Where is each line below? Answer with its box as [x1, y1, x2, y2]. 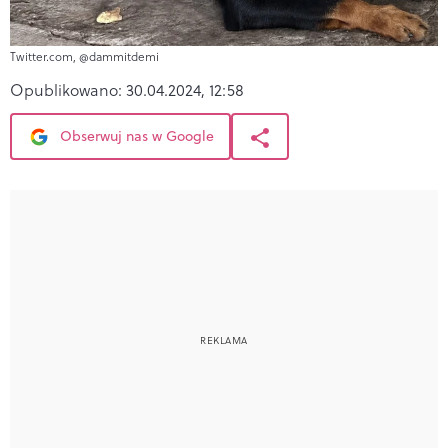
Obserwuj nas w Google [56, 125, 214, 146]
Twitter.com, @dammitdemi [10, 47, 159, 65]
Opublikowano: [10, 78, 126, 101]
